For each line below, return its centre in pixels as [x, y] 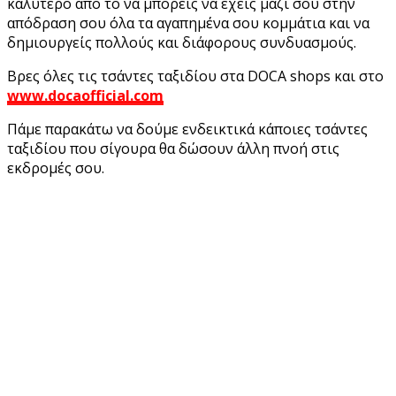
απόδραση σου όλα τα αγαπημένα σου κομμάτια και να [188, 23]
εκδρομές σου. [56, 168]
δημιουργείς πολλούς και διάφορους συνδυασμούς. [182, 42]
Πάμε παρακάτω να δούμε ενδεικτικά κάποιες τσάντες [187, 129]
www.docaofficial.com [85, 95]
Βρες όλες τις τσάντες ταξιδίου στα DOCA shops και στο [195, 76]
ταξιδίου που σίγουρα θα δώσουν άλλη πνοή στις [173, 148]
